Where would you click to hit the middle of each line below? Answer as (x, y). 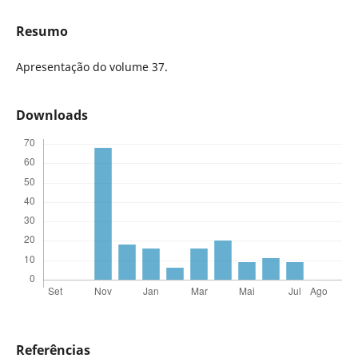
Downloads (52, 115)
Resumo (42, 32)
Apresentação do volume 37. (91, 67)
